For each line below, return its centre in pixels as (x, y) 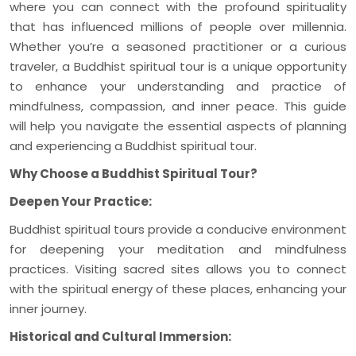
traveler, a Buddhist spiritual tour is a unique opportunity (178, 66)
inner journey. (48, 308)
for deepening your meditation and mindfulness (178, 249)
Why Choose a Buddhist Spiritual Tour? (133, 173)
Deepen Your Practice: (81, 201)
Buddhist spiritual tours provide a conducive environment (178, 229)
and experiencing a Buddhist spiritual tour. (133, 145)
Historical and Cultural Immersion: (120, 336)
